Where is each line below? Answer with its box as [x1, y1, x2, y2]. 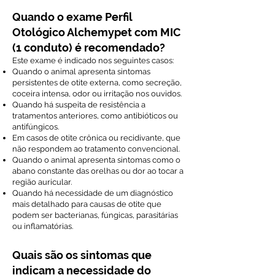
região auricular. [12, 177, 72, 187]
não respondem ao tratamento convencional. [12, 144, 180, 153]
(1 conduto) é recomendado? [12, 41, 165, 54]
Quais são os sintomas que [12, 249, 152, 261]
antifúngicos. [12, 122, 59, 131]
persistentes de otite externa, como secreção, [12, 78, 182, 87]
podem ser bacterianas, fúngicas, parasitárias [12, 211, 178, 220]
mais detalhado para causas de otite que [12, 199, 161, 209]
